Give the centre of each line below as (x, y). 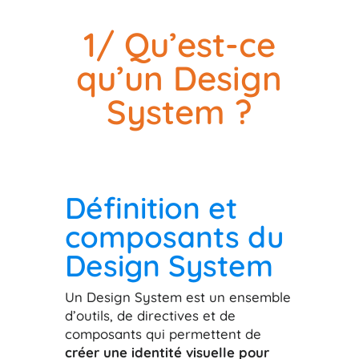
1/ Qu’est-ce (179, 44)
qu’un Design (179, 78)
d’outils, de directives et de (150, 315)
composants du (174, 236)
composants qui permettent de (163, 333)
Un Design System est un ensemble (177, 296)
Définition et (151, 207)
